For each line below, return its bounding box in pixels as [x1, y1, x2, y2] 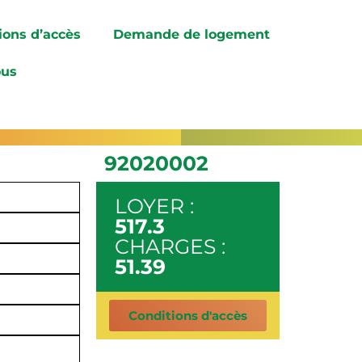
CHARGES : [114, 234, 225, 259]
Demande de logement [113, 27, 271, 42]
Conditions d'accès [128, 307, 247, 323]
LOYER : [114, 193, 194, 218]
